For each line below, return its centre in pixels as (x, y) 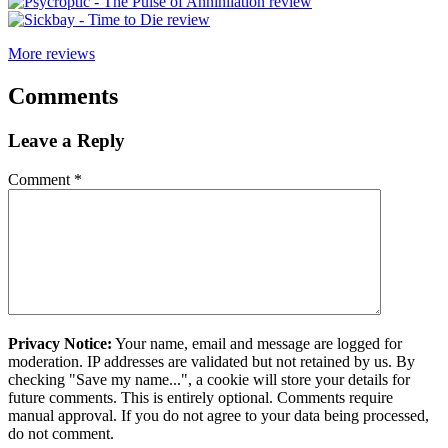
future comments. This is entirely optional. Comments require (200, 397)
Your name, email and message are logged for (257, 343)
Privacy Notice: (60, 343)
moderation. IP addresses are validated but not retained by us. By (211, 361)
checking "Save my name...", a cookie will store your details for (209, 379)
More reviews (51, 54)
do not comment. (61, 433)
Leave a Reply (66, 141)
